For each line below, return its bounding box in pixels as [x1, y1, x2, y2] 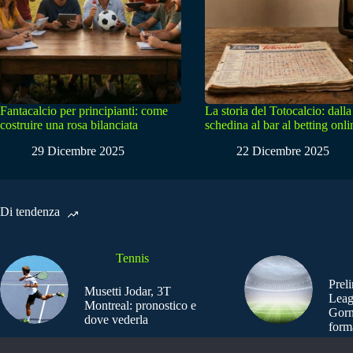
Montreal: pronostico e [84, 299, 196, 313]
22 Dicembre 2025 [236, 144, 329, 158]
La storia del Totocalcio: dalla [205, 104, 351, 118]
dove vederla [84, 313, 148, 327]
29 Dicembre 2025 [32, 144, 124, 158]
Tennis [116, 251, 149, 266]
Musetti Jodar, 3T [84, 284, 171, 299]
